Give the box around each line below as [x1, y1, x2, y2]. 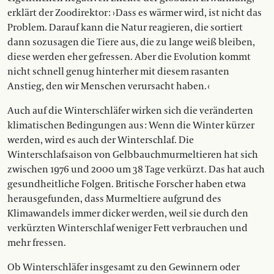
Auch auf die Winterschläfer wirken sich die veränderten [7, 105, 253, 117]
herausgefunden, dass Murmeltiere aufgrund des [7, 193, 221, 206]
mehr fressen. [7, 237, 66, 250]
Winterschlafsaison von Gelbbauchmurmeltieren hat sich [7, 149, 258, 161]
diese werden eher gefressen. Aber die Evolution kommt [7, 51, 251, 64]
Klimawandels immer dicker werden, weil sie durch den [7, 207, 248, 220]
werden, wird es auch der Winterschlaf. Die [7, 134, 194, 147]
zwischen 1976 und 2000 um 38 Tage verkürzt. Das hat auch [7, 163, 265, 176]
